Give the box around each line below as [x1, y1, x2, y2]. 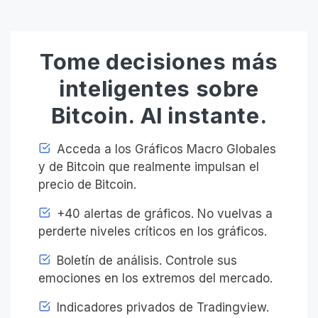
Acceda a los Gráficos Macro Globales [53, 142, 276, 157]
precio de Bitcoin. [38, 177, 136, 192]
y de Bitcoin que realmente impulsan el [38, 160, 259, 175]
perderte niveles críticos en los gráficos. [38, 224, 267, 239]
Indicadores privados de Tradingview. [53, 300, 269, 315]
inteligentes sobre [59, 75, 259, 102]
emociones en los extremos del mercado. [38, 271, 273, 286]
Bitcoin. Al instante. [50, 102, 268, 129]
